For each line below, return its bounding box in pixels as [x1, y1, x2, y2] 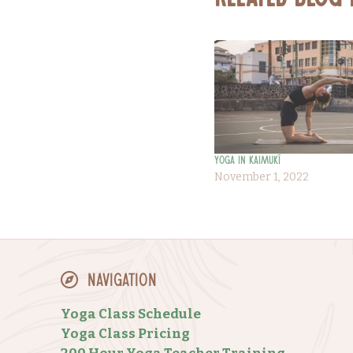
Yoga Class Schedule [60, 305, 201, 322]
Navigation [83, 273, 158, 291]
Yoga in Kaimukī [214, 155, 281, 167]
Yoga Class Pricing [60, 325, 190, 342]
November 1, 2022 [214, 169, 309, 184]
